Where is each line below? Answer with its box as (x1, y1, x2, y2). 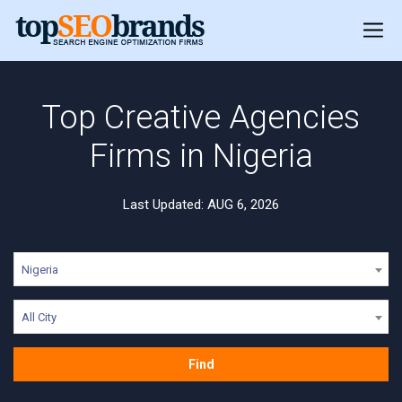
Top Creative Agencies (42, 99, 360, 136)
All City (22, 310, 57, 324)
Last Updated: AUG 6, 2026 (123, 197, 279, 213)
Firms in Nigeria (89, 137, 313, 175)
